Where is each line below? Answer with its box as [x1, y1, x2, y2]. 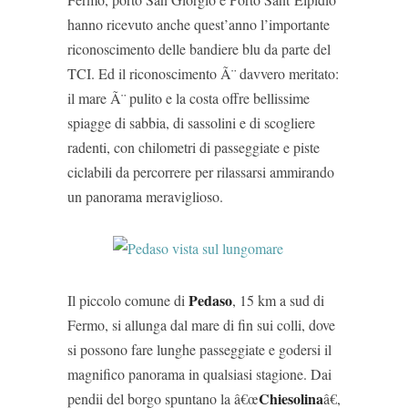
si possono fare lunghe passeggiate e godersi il [67, 340, 331, 359]
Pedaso [189, 290, 232, 311]
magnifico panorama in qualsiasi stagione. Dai [67, 364, 331, 383]
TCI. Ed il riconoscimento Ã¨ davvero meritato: [67, 64, 339, 83]
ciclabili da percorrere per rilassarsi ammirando [67, 162, 334, 181]
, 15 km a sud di [232, 291, 324, 310]
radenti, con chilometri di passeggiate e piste [67, 138, 320, 157]
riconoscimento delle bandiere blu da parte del [67, 39, 331, 58]
